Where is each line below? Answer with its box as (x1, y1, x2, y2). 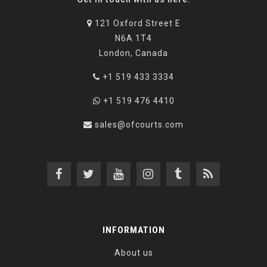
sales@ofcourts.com (95, 120, 184, 130)
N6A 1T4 (115, 33, 152, 44)
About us (114, 248, 153, 258)
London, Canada (99, 48, 168, 58)
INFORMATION (102, 225, 165, 236)
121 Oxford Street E (92, 18, 181, 29)
